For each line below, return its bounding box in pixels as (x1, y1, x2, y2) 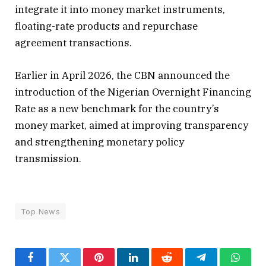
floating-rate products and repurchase (15, 20, 198, 33)
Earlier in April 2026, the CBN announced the (15, 68, 230, 82)
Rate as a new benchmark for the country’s (15, 102, 219, 115)
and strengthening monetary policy (15, 135, 184, 148)
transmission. (15, 151, 81, 165)
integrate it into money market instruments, (15, 3, 225, 17)
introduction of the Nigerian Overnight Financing (15, 85, 251, 99)
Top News (21, 206, 61, 216)
